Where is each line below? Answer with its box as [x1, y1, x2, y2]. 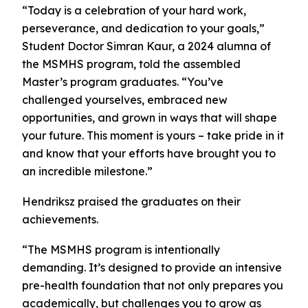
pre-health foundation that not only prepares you [22, 278, 283, 292]
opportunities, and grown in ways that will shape [22, 111, 277, 125]
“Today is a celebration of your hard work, [22, 3, 246, 18]
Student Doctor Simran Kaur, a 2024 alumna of [22, 39, 271, 54]
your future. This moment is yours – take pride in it [22, 129, 284, 143]
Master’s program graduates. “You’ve [22, 75, 223, 89]
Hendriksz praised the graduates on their [22, 195, 241, 209]
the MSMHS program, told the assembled [22, 57, 241, 71]
